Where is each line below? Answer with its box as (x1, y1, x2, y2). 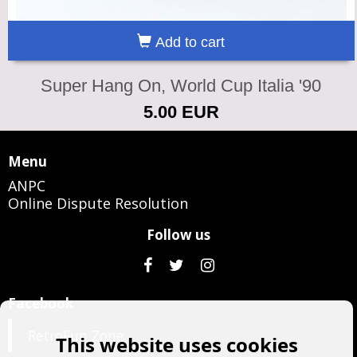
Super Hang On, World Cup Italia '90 (41, 75, 322, 96)
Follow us (147, 225, 210, 244)
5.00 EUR (143, 101, 219, 122)
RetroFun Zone (28, 325, 124, 345)
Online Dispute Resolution (8, 193, 188, 213)
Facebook (8, 293, 73, 312)
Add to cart (151, 33, 226, 50)
